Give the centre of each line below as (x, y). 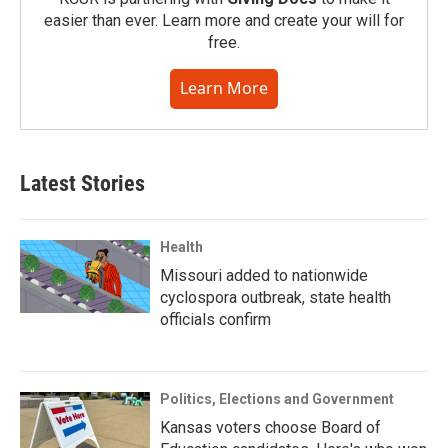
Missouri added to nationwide (264, 276)
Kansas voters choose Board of (270, 428)
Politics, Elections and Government (277, 399)
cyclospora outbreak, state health (275, 298)
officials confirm (215, 320)
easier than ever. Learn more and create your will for (224, 21)
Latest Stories (82, 184)
